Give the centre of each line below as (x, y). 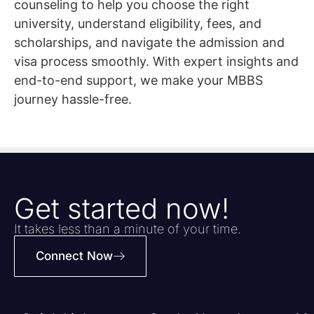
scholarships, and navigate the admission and (149, 43)
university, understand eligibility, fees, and (138, 24)
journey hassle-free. (73, 100)
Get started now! (122, 208)
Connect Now (74, 255)
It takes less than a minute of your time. (128, 228)
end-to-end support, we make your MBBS (138, 81)
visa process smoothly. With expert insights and (156, 62)
